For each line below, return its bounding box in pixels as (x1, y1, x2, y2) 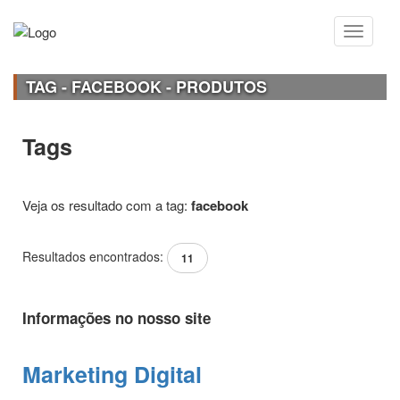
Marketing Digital (22, 357, 202, 390)
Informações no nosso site (22, 306, 211, 329)
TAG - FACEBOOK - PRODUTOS (26, 74, 267, 98)
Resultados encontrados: (22, 246, 167, 265)
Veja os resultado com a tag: (22, 195, 191, 214)
